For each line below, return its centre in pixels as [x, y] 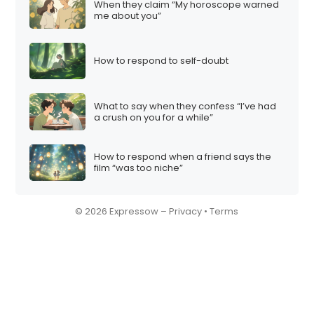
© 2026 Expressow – [122, 212]
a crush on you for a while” [154, 117]
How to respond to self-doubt [162, 61]
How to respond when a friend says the [183, 157]
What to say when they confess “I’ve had [185, 106]
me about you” [128, 15]
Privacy [186, 212]
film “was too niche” [139, 168]
